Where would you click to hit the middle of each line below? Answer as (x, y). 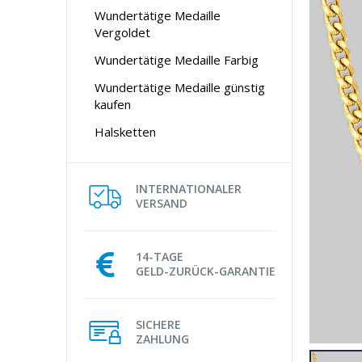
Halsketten (125, 131)
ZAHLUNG (162, 339)
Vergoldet (122, 32)
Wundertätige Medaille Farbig (177, 59)
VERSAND (162, 203)
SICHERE (158, 324)
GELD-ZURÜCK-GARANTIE (206, 271)
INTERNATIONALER (189, 188)
